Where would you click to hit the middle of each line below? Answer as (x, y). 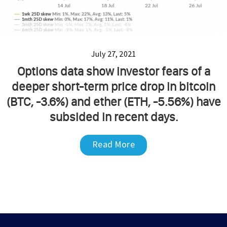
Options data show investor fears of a (113, 71)
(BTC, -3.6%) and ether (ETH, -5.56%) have (113, 101)
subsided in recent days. (113, 117)
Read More (113, 144)
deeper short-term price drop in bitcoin (113, 86)
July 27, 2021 (113, 53)
